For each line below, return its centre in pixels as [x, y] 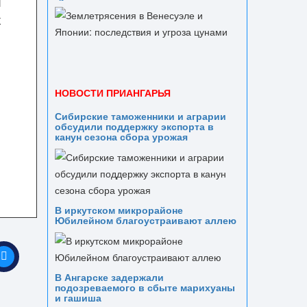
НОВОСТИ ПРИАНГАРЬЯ [112, 93]
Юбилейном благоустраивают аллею [145, 220]
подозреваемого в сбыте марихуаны [145, 287]
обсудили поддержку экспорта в [134, 126]
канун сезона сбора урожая [121, 136]
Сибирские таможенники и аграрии [140, 116]
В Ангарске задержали [109, 277]
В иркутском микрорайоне [119, 210]
